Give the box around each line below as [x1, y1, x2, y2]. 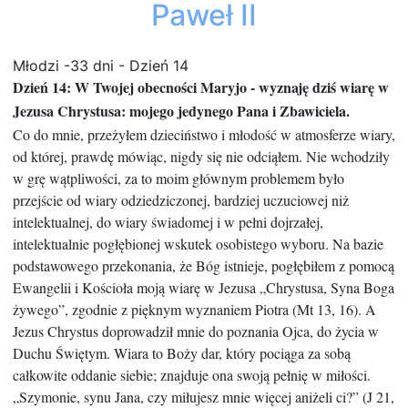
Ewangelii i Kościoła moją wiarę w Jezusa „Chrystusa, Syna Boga [13, 278, 394, 298]
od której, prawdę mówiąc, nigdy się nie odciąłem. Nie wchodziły [13, 147, 390, 167]
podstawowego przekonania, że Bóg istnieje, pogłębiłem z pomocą [13, 256, 394, 276]
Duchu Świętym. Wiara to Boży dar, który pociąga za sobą [13, 343, 351, 363]
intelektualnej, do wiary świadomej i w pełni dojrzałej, [13, 212, 323, 232]
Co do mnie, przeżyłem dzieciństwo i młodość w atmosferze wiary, [13, 125, 395, 145]
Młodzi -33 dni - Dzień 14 [13, 56, 189, 76]
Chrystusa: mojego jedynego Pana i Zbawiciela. [57, 100, 350, 122]
